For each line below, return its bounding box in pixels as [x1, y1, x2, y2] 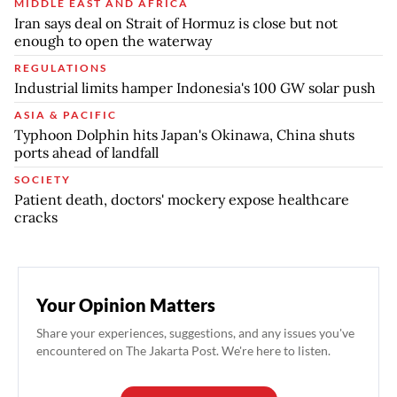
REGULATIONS [14, 60, 107, 74]
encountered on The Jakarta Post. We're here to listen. [36, 342, 331, 358]
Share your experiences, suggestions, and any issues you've [36, 324, 354, 340]
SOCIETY [14, 172, 71, 186]
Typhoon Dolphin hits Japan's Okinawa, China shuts [14, 125, 354, 144]
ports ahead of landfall [14, 143, 159, 161]
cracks [14, 207, 58, 226]
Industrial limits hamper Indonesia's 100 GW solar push [14, 78, 376, 97]
